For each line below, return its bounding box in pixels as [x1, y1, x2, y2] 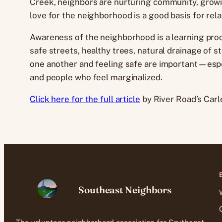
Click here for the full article [30, 94, 140, 104]
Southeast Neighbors [78, 183, 172, 196]
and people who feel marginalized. [30, 72, 163, 82]
